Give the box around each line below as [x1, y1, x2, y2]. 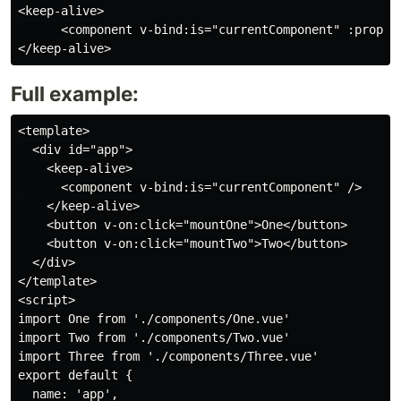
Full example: [11, 81, 139, 106]
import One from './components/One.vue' [18, 311, 290, 326]
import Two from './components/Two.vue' [18, 329, 290, 345]
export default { [18, 367, 132, 382]
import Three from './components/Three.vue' [18, 348, 319, 363]
